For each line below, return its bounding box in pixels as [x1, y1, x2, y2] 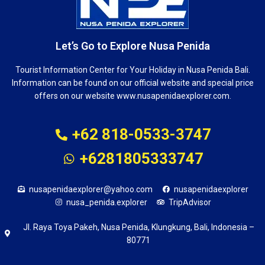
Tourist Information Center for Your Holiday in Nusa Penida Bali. [15, 65, 250, 75]
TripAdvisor [168, 198, 211, 207]
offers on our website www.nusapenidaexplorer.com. [34, 91, 231, 101]
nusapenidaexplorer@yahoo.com [28, 185, 153, 194]
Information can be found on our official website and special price [11, 78, 254, 88]
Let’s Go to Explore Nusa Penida [55, 40, 210, 52]
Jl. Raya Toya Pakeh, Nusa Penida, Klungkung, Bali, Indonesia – [22, 222, 254, 232]
